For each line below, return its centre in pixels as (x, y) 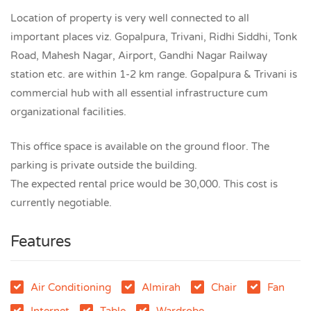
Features (41, 241)
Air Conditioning (71, 287)
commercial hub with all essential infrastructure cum (139, 93)
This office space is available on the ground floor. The (140, 146)
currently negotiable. (61, 202)
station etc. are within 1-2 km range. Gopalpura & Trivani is (154, 74)
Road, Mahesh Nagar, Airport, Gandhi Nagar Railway (139, 56)
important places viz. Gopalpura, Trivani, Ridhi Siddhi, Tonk (154, 37)
